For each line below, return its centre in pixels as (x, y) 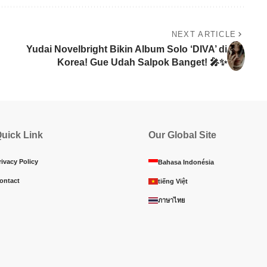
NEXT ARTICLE (204, 35)
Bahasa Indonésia (186, 162)
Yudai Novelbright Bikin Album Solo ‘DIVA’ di (126, 49)
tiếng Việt (173, 181)
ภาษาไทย (171, 201)
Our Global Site (182, 135)
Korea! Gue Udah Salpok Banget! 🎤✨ (142, 63)
